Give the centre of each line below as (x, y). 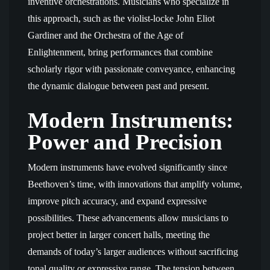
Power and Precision (125, 142)
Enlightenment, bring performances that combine (120, 52)
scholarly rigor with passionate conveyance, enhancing (131, 69)
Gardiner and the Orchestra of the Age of (105, 35)
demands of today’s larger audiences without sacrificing (133, 252)
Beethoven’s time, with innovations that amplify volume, (135, 184)
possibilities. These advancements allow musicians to (128, 218)
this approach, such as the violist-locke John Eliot (121, 18)
